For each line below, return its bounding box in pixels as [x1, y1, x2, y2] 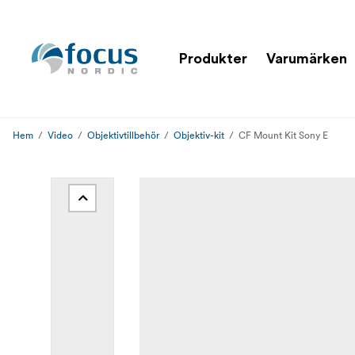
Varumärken [266, 51, 347, 66]
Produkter [179, 51, 247, 66]
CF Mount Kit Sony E [239, 129, 328, 141]
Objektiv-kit [174, 129, 224, 141]
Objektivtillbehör [87, 129, 159, 141]
